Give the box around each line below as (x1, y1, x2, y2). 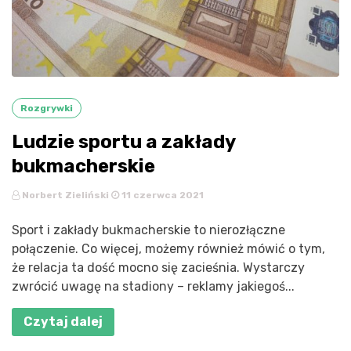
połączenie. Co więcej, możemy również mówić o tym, (12, 241, 325, 256)
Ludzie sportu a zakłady (12, 130, 236, 153)
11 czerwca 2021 (119, 189, 204, 201)
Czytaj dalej (24, 313, 103, 329)
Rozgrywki (20, 102, 73, 114)
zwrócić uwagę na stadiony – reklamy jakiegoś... (12, 278, 295, 294)
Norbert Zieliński (20, 189, 111, 201)
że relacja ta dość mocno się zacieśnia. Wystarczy (12, 259, 305, 275)
